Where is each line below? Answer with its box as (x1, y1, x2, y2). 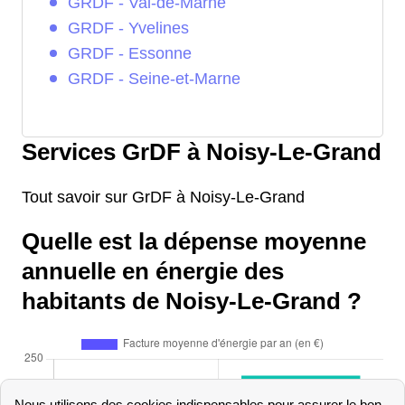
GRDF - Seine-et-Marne (68, 69, 240, 88)
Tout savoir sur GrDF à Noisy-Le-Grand (22, 187, 305, 206)
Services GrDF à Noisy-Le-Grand (22, 138, 381, 165)
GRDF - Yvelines (68, 18, 189, 37)
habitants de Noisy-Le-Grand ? (22, 287, 362, 314)
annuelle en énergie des (22, 258, 284, 284)
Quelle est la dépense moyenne (22, 228, 366, 254)
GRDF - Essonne (68, 43, 192, 62)
